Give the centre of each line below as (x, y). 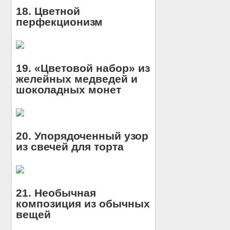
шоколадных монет (69, 90)
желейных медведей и (77, 79)
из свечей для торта (70, 147)
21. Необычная (56, 193)
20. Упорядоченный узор (82, 136)
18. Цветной (48, 11)
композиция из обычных (83, 204)
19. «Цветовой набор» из (83, 68)
